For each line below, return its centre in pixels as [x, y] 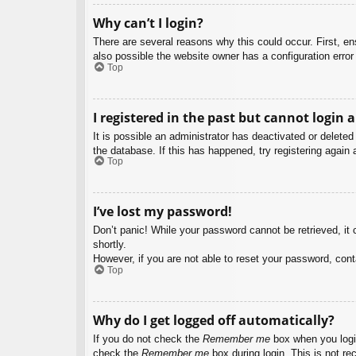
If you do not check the [148, 339]
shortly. [110, 245]
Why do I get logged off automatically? [214, 320]
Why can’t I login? [148, 23]
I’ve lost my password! [163, 212]
